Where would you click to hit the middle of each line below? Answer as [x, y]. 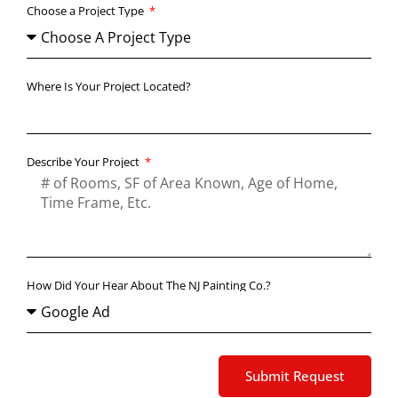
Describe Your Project [84, 161]
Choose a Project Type [87, 10]
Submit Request [295, 375]
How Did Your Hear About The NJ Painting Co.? [149, 285]
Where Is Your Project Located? [109, 86]
